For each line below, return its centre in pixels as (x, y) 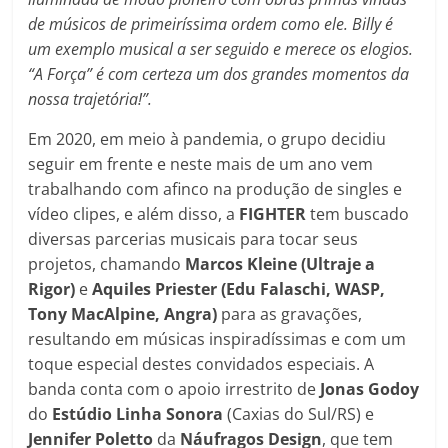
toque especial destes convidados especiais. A (201, 364)
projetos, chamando (107, 264)
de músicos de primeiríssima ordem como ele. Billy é (211, 24)
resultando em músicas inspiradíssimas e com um (217, 339)
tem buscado (358, 214)
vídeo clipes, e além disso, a (134, 214)
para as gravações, (290, 314)
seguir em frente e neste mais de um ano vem (201, 164)
